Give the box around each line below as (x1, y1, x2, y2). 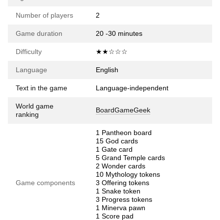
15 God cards (96, 137, 138, 145)
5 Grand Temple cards (96, 154, 165, 162)
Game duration (16, 29, 62, 38)
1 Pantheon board (96, 129, 152, 137)
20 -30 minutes (96, 29, 142, 38)
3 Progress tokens (96, 195, 152, 204)
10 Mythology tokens (96, 170, 160, 179)
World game (16, 102, 54, 110)
